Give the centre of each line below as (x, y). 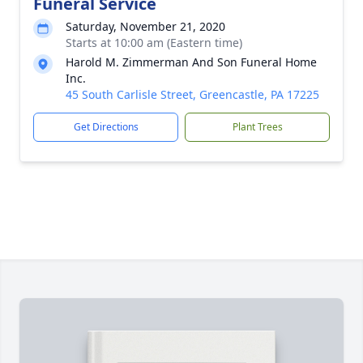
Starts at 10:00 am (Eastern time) (154, 43)
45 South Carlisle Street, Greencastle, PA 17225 (192, 94)
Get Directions (106, 127)
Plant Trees (257, 127)
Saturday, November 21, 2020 (145, 26)
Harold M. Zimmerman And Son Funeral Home (191, 62)
